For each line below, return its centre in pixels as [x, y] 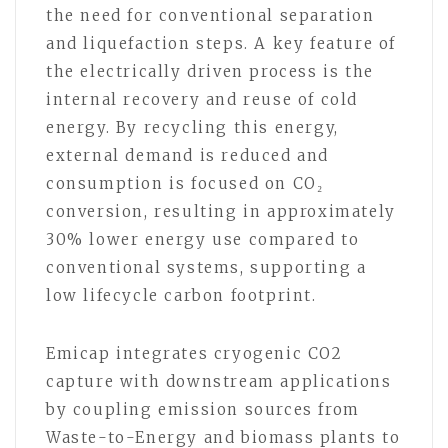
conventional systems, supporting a [206, 268]
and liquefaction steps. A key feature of [221, 44]
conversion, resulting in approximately [221, 212]
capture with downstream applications [219, 382]
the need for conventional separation [210, 16]
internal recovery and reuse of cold [202, 100]
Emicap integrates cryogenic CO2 [194, 354]
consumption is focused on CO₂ [185, 184]
